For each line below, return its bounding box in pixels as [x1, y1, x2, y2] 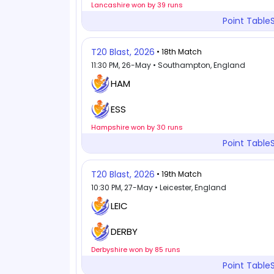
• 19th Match [157, 169, 202, 179]
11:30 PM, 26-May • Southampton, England [91, 60, 245, 70]
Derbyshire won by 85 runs [91, 245, 180, 254]
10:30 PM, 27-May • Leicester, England [91, 182, 226, 193]
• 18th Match [157, 46, 202, 57]
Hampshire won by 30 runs [91, 122, 183, 132]
